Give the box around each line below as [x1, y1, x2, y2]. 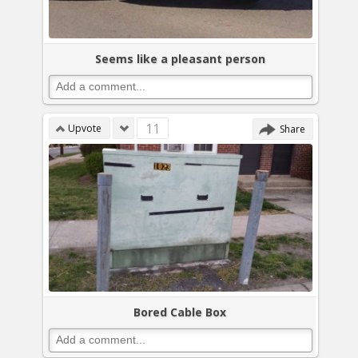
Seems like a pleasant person [94, 51, 265, 67]
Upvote [68, 121, 101, 135]
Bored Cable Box [133, 304, 226, 320]
